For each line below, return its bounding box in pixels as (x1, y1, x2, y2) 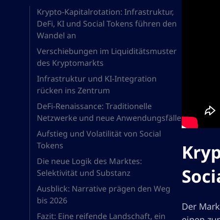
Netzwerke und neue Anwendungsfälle (37, 112, 181, 123)
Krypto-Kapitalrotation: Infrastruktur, (37, 6, 174, 17)
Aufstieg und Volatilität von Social (37, 128, 161, 139)
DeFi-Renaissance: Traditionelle (37, 101, 152, 111)
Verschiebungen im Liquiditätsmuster (37, 46, 177, 56)
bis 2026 (37, 195, 67, 206)
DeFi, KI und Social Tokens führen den (37, 18, 177, 29)
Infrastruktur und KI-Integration (37, 73, 157, 84)
